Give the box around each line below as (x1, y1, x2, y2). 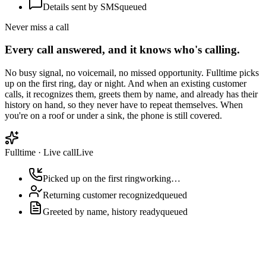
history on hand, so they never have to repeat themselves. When (5, 100, 243, 110)
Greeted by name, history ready (43, 207, 160, 217)
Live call (43, 147, 76, 158)
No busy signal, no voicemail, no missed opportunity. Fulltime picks (5, 68, 259, 78)
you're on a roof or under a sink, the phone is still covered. (5, 110, 222, 121)
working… (140, 173, 180, 184)
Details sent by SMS (43, 1, 119, 12)
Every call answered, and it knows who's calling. (5, 43, 240, 56)
